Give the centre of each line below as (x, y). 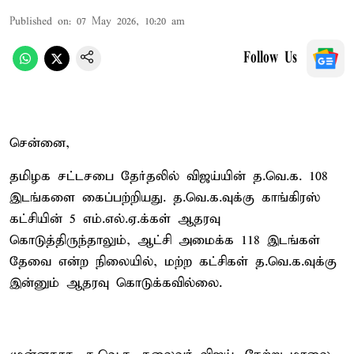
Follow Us (270, 58)
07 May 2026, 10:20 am (131, 21)
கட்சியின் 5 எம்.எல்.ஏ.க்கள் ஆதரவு (115, 219)
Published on (39, 21)
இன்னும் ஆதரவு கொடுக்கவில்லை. (116, 283)
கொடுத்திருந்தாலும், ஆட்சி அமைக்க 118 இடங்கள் (165, 240)
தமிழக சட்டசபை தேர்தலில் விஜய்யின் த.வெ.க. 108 (169, 176)
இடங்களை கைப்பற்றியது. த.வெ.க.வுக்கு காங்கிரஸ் (165, 198)
